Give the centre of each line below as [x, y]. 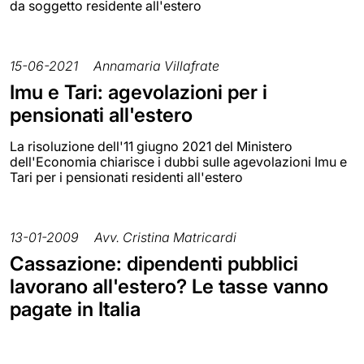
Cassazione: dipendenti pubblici [154, 263]
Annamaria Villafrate [156, 65]
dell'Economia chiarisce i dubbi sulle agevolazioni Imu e [178, 161]
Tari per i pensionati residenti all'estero [126, 177]
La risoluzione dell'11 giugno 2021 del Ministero [151, 146]
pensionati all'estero [101, 115]
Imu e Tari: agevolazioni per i [139, 92]
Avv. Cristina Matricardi [165, 237]
